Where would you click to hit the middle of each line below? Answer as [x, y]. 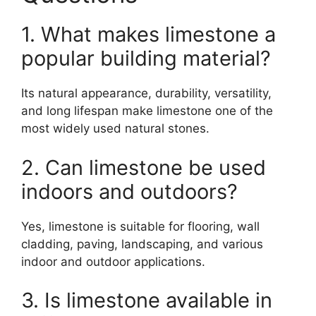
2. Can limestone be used [144, 167]
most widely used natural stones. [115, 129]
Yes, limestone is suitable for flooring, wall [140, 226]
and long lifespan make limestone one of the [147, 111]
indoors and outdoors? [129, 191]
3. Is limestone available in [147, 300]
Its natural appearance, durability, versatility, [146, 93]
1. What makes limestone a [148, 35]
